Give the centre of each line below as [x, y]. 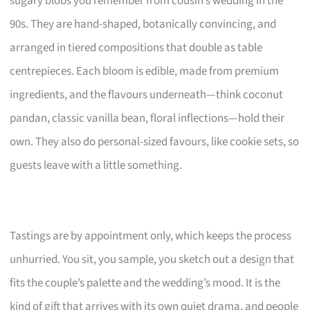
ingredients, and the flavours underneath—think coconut [147, 94]
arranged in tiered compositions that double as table [136, 47]
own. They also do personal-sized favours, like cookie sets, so [155, 142]
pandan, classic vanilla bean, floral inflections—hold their [147, 118]
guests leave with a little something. [96, 165]
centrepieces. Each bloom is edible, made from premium [145, 71]
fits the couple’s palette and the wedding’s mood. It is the [145, 283]
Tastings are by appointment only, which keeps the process [151, 236]
